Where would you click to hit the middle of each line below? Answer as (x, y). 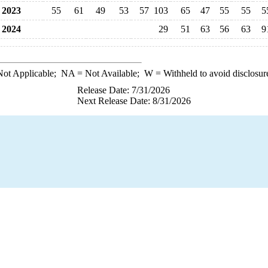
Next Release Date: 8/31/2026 (134, 101)
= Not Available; (109, 73)
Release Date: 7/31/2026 (124, 90)
